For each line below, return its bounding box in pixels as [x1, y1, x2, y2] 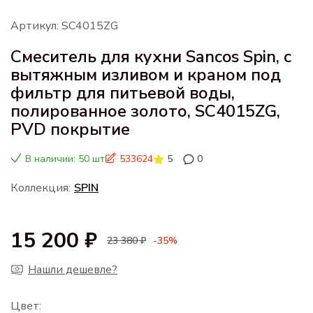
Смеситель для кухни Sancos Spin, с [10, 45, 291, 68]
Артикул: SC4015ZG [10, 17, 118, 34]
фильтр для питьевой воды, [10, 81, 235, 104]
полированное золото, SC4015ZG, [10, 99, 280, 122]
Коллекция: [10, 180, 71, 196]
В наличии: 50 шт [25, 152, 105, 166]
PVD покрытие [10, 117, 130, 140]
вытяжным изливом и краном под [10, 63, 281, 86]
